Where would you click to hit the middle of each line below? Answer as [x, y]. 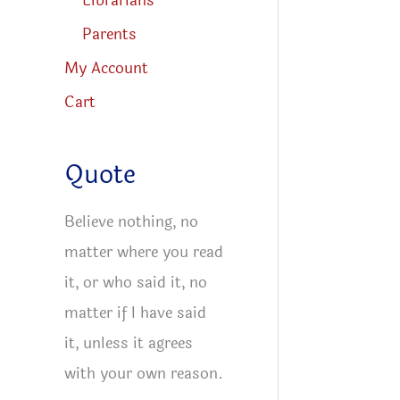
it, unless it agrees [129, 344]
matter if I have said [135, 313]
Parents [109, 34]
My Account [106, 69]
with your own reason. [144, 374]
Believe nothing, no [131, 222]
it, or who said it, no [136, 283]
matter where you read [144, 253]
